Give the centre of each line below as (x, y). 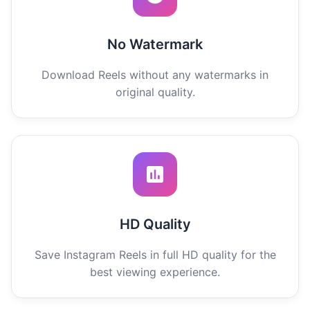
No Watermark (155, 44)
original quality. (155, 92)
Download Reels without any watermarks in (155, 74)
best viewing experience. (155, 272)
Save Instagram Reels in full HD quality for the (155, 254)
